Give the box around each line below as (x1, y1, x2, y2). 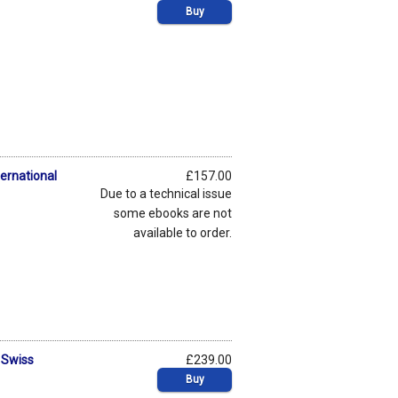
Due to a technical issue (100, 186, 232, 201)
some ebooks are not (114, 205, 232, 220)
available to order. (133, 225, 232, 240)
